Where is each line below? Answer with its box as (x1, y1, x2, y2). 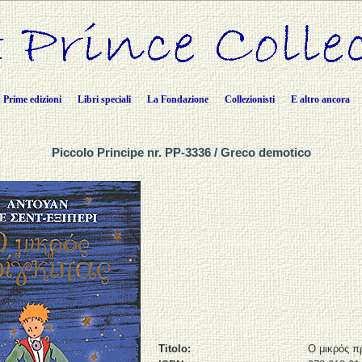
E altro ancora (291, 94, 350, 105)
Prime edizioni (3, 94, 61, 105)
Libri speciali (78, 94, 131, 105)
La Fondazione (147, 94, 208, 105)
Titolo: (158, 342, 191, 355)
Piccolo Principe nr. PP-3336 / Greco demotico (51, 145, 311, 159)
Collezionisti (225, 94, 275, 105)
